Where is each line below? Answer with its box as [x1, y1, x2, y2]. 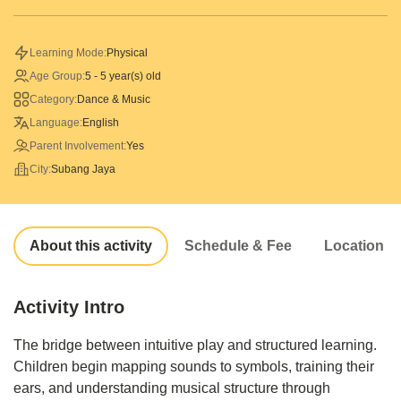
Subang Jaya [51, 162, 115, 175]
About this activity [30, 237, 152, 253]
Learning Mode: [30, 46, 107, 59]
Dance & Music [77, 92, 150, 106]
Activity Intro [13, 296, 124, 317]
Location [324, 237, 384, 253]
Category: [30, 92, 77, 106]
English [82, 115, 119, 129]
